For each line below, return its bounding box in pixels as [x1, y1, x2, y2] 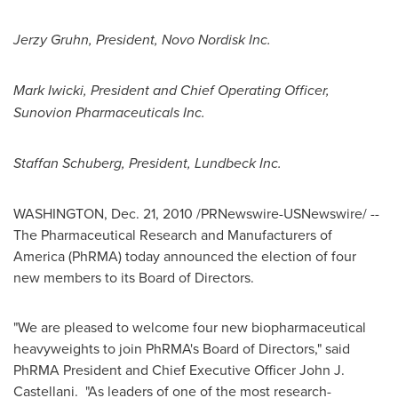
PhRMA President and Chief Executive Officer [13, 360, 299, 379]
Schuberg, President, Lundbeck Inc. [62, 153, 282, 173]
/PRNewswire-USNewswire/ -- [193, 203, 379, 223]
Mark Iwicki [13, 80, 84, 100]
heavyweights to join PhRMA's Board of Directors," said [13, 338, 350, 358]
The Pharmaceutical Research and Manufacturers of [13, 225, 332, 244]
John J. [299, 360, 345, 379]
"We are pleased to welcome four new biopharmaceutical [13, 317, 366, 337]
